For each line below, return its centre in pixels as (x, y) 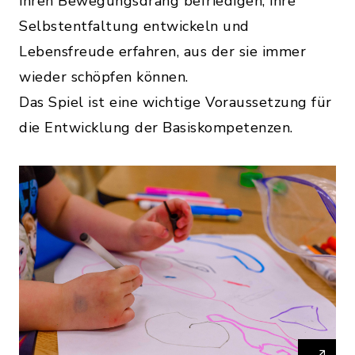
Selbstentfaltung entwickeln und (134, 27)
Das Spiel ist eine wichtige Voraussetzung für (176, 103)
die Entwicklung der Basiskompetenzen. (156, 128)
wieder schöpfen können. (104, 77)
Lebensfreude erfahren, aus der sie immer (162, 52)
